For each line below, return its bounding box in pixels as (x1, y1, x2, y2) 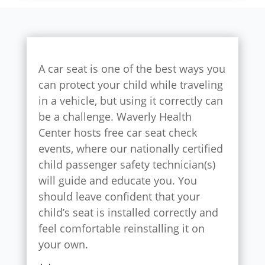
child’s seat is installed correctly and (38, 205, 218, 219)
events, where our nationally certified (38, 141, 223, 156)
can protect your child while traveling (38, 77, 223, 92)
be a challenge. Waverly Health (38, 109, 192, 124)
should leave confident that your (38, 189, 200, 203)
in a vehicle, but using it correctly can (38, 93, 223, 108)
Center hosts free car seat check (38, 125, 197, 140)
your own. (38, 237, 88, 251)
